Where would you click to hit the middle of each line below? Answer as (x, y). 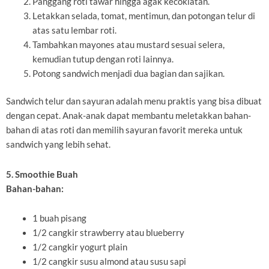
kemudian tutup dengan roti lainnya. (103, 59)
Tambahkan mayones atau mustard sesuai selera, (128, 45)
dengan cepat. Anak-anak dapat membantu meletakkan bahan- (128, 116)
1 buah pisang (59, 219)
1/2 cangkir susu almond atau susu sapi (109, 262)
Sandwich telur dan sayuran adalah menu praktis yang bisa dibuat (134, 101)
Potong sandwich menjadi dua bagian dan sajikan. (128, 74)
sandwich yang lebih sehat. (58, 145)
